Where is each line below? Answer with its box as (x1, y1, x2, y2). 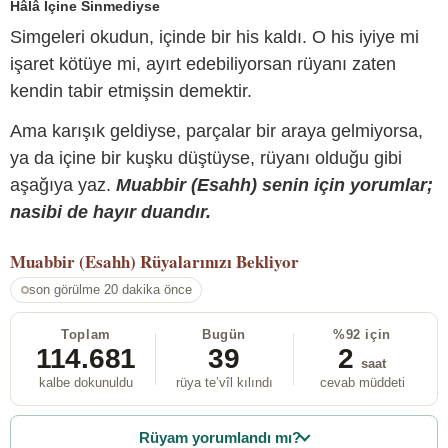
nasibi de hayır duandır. (10, 201, 211, 222)
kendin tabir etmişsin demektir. (10, 81, 252, 102)
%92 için (333, 327, 391, 343)
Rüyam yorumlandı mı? (139, 428, 302, 446)
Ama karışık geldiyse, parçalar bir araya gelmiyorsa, (10, 120, 423, 141)
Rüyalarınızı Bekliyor (140, 248, 299, 274)
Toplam (61, 327, 111, 343)
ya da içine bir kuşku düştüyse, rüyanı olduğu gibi (10, 147, 402, 168)
